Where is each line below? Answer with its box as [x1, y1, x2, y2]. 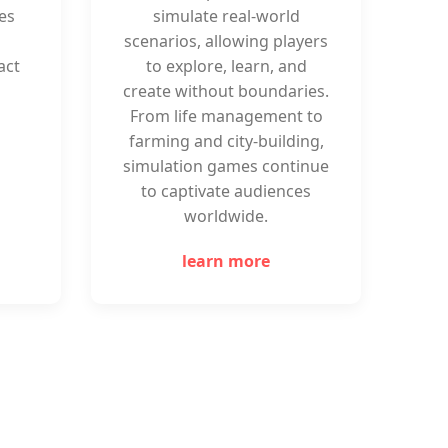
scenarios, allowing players [124, 30, 328, 52]
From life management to [129, 105, 323, 127]
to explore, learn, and [145, 55, 307, 77]
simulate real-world [152, 5, 300, 27]
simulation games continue [123, 155, 329, 177]
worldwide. [184, 205, 268, 227]
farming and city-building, [128, 130, 324, 152]
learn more [182, 250, 270, 272]
